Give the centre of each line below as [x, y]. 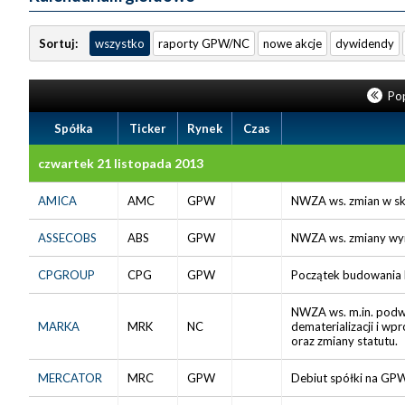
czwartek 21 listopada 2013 [121, 163]
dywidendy [365, 43]
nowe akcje [292, 43]
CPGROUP [66, 274]
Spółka [73, 128]
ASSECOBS [67, 237]
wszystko [120, 43]
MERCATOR [70, 377]
